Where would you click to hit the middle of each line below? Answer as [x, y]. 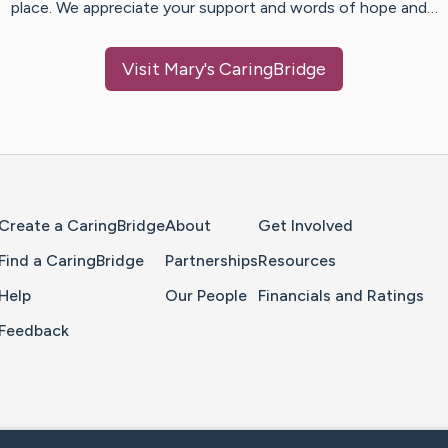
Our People [206, 296]
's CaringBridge [265, 69]
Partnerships [211, 261]
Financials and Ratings [341, 296]
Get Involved [305, 226]
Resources [297, 261]
